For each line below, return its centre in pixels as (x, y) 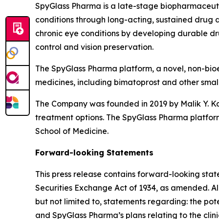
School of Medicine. (72, 131)
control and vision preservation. (94, 47)
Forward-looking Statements (94, 153)
